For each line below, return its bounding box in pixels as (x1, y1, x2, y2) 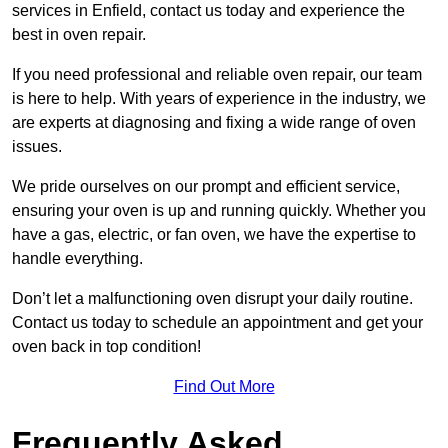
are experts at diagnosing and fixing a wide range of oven (12, 114, 416, 132)
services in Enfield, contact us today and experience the (12, 2, 405, 20)
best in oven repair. (12, 26, 146, 44)
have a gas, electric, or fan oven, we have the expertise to (12, 226, 416, 244)
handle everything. (12, 250, 143, 268)
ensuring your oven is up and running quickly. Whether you (12, 202, 426, 220)
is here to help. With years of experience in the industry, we (12, 90, 426, 108)
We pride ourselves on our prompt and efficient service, (12, 178, 400, 196)
